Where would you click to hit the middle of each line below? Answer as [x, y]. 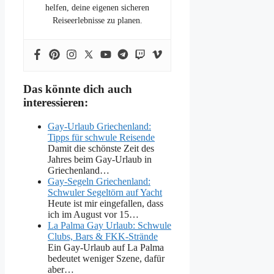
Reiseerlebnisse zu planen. [97, 20]
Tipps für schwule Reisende [101, 138]
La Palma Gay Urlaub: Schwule [109, 226]
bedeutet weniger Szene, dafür [106, 259]
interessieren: [56, 103]
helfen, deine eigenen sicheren [98, 7]
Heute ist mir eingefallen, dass [106, 204]
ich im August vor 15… [93, 215]
